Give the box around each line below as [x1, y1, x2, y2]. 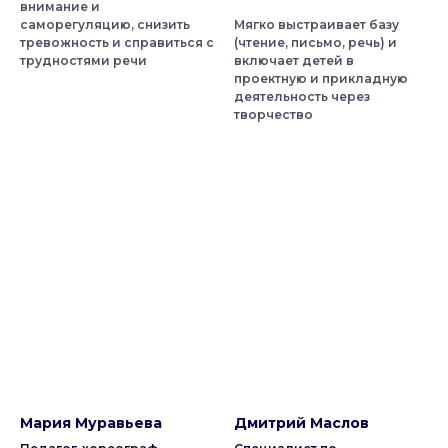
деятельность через [234, 88, 370, 104]
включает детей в [234, 52, 354, 68]
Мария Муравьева [20, 413, 162, 432]
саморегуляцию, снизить [20, 16, 190, 32]
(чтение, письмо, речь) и [234, 34, 397, 50]
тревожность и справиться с [20, 34, 214, 50]
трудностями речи [20, 52, 147, 68]
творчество [234, 106, 313, 122]
